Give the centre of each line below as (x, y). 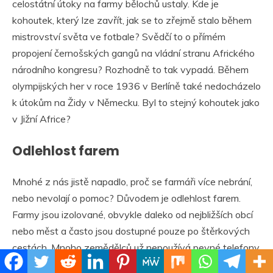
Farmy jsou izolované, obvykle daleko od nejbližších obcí (133, 215)
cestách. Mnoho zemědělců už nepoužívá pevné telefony (136, 248)
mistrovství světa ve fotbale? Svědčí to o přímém (119, 36)
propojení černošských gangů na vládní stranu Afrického (133, 53)
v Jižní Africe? (41, 119)
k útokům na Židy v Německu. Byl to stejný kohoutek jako (136, 102)
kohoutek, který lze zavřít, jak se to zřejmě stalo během (132, 20)
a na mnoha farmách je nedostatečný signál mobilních (129, 264)
